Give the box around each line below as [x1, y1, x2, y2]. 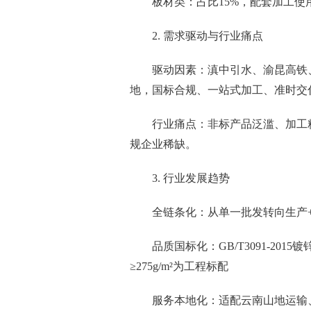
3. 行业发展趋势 [152, 172, 230, 184]
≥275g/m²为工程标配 [130, 260, 228, 272]
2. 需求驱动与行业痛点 [152, 30, 263, 42]
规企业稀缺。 [130, 138, 196, 150]
